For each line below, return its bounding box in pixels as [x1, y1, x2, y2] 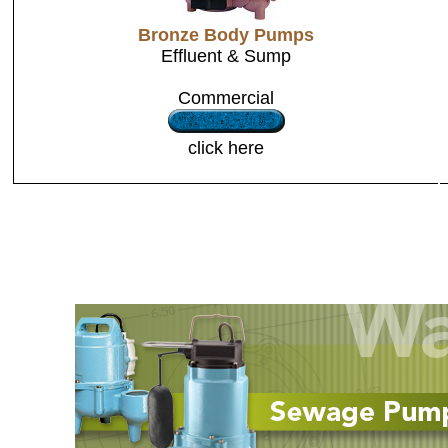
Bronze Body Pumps [138, 25, 314, 45]
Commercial [178, 88, 274, 108]
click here [188, 138, 264, 158]
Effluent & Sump [161, 46, 291, 66]
